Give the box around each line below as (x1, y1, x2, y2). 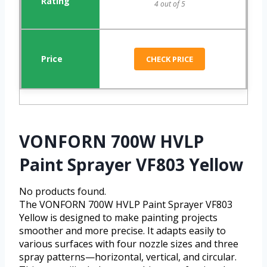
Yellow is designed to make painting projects (19, 211, 218, 225)
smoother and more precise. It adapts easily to (19, 224, 226, 238)
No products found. (19, 185, 106, 198)
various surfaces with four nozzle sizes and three (19, 237, 238, 251)
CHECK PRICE (146, 54, 194, 65)
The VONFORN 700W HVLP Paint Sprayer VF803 (19, 198, 232, 212)
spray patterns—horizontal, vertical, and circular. (19, 250, 237, 264)
